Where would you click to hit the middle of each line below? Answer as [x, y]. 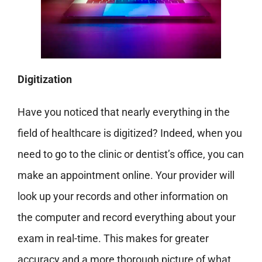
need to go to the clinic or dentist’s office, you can [130, 154]
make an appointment [70, 175]
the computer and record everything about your [126, 218]
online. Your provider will [178, 175]
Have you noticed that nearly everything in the [123, 112]
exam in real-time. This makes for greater [113, 239]
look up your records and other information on [123, 196]
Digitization [46, 80]
